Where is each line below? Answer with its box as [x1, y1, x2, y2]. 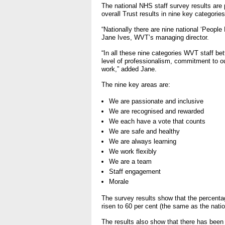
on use [143, 165, 163, 173]
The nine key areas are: [101, 81, 172, 89]
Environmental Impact [140, 189, 208, 197]
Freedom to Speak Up [140, 26, 207, 34]
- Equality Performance [143, 111, 210, 120]
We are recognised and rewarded [109, 107, 204, 116]
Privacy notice [140, 136, 184, 144]
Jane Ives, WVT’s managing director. [101, 34, 209, 42]
